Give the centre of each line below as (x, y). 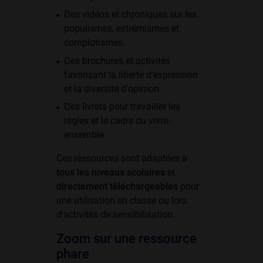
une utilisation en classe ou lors (122, 200)
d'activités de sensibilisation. (116, 214)
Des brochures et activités (117, 60)
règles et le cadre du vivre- (117, 120)
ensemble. (85, 134)
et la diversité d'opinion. (112, 89)
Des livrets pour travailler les (122, 106)
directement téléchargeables (117, 186)
